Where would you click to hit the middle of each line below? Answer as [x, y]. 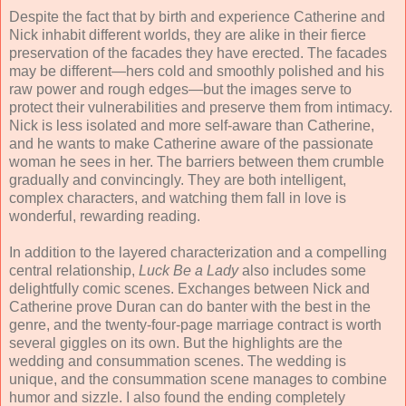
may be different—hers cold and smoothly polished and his [197, 71]
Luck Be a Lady [188, 270]
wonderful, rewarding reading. [105, 216]
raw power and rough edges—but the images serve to [180, 89]
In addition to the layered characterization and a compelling [198, 252]
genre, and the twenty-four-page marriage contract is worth [195, 324]
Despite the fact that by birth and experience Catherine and [197, 16]
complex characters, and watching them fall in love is [178, 198]
